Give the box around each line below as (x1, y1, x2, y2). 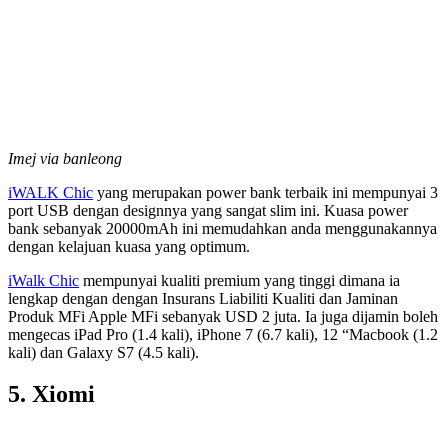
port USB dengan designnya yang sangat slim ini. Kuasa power (8, 201, 408, 219)
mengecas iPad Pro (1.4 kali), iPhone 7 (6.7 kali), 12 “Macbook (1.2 (8, 325, 438, 343)
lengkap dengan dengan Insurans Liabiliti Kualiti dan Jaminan (8, 289, 398, 307)
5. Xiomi (8, 381, 95, 408)
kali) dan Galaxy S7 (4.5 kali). (8, 343, 199, 361)
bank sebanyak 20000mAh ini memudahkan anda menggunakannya (8, 219, 437, 237)
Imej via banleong (8, 149, 122, 167)
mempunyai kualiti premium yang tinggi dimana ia (79, 271, 400, 289)
